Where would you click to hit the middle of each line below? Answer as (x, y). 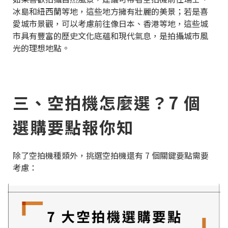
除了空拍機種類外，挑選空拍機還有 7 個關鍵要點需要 (111, 155)
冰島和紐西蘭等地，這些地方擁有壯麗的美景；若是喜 (110, 11)
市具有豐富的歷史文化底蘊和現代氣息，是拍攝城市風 (110, 35)
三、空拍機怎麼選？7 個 (107, 102)
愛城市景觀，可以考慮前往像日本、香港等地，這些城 (110, 23)
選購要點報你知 (73, 126)
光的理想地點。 (41, 48)
